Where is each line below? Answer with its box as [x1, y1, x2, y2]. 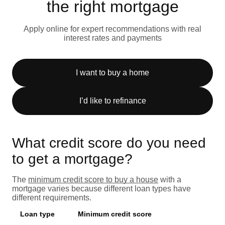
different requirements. [12, 193, 93, 202]
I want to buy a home [76, 68, 149, 77]
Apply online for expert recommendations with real [24, 24, 201, 33]
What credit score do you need [12, 135, 206, 151]
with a [158, 175, 181, 184]
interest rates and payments [63, 33, 162, 42]
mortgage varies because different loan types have [12, 184, 191, 193]
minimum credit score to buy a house [28, 175, 158, 184]
